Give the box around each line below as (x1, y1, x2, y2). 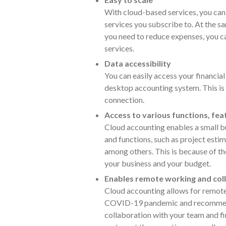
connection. (104, 94, 144, 104)
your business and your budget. (104, 158, 211, 168)
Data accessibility (104, 58, 171, 68)
